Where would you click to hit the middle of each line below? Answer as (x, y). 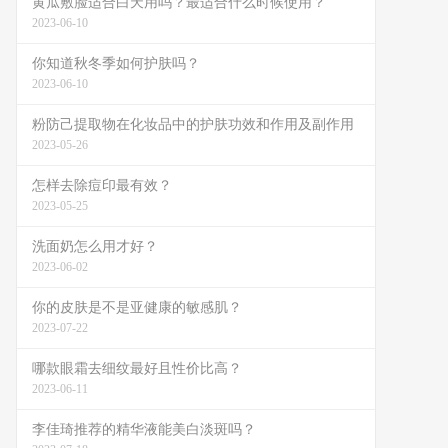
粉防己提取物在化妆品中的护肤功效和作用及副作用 (193, 124)
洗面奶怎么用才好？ (95, 246)
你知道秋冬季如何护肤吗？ (116, 63)
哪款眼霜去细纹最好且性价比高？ (137, 368)
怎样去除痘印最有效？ (102, 185)
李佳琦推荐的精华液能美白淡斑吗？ (144, 429)
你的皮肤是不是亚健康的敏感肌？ (137, 307)
